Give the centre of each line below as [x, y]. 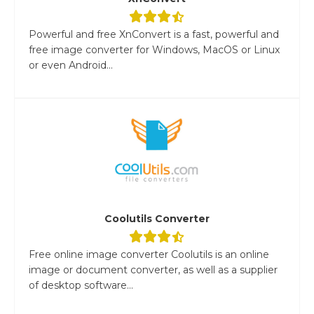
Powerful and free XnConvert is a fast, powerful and [154, 34]
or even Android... [71, 65]
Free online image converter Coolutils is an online [149, 254]
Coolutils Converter [157, 218]
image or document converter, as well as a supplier [153, 269]
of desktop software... [81, 285]
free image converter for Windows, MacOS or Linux [154, 49]
